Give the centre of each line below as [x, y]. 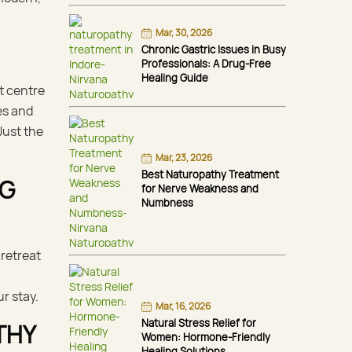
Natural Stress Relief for [199, 323]
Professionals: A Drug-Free [206, 63]
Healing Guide [175, 77]
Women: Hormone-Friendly [206, 337]
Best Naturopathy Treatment [210, 174]
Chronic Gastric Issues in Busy [214, 49]
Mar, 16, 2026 [183, 306]
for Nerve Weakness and [200, 188]
